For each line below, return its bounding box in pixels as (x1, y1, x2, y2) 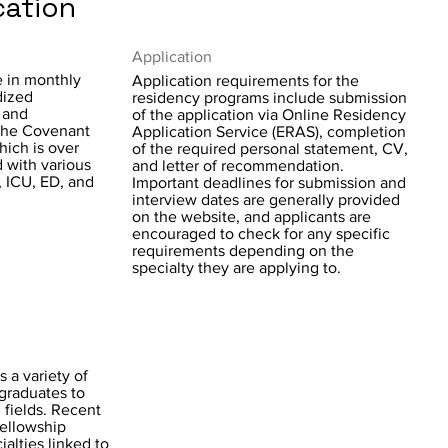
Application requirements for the (132, 72, 359, 89)
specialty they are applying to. (132, 259, 341, 276)
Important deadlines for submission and (132, 174, 406, 191)
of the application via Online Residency (132, 106, 406, 123)
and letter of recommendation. (132, 157, 344, 174)
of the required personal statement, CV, (132, 140, 408, 157)
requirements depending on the (132, 242, 354, 259)
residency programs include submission (132, 89, 407, 106)
